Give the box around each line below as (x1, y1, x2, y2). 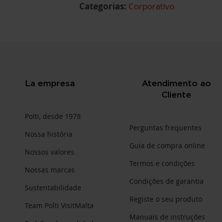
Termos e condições (129, 158, 195, 168)
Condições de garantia (129, 176, 204, 186)
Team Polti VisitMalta (25, 200, 94, 210)
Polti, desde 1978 (25, 111, 81, 121)
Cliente (161, 89, 191, 99)
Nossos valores (25, 147, 74, 157)
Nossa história (25, 129, 72, 139)
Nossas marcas (25, 165, 75, 174)
